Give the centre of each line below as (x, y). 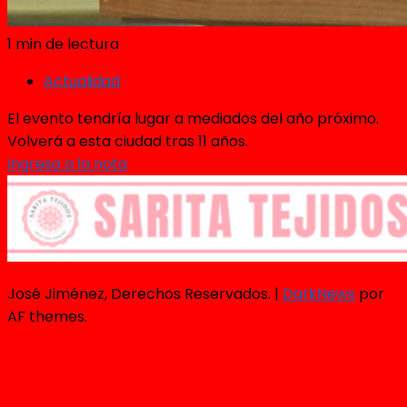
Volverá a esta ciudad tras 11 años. (128, 142)
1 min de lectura (63, 45)
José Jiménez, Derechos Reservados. (141, 294)
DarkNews (319, 294)
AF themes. (47, 317)
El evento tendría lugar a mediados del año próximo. (193, 119)
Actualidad (82, 82)
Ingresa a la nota (67, 164)
